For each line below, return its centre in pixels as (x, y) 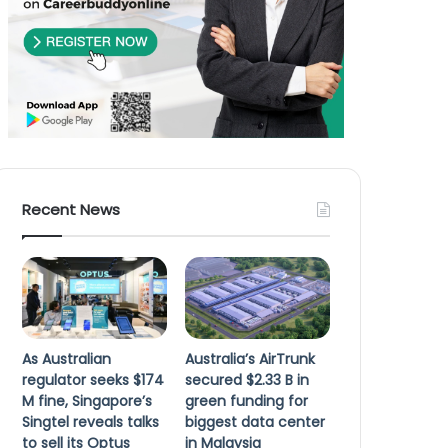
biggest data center (255, 421)
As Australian (67, 358)
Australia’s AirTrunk (250, 358)
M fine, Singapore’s (87, 400)
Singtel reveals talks (91, 421)
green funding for (247, 400)
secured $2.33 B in (247, 379)
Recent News (71, 209)
